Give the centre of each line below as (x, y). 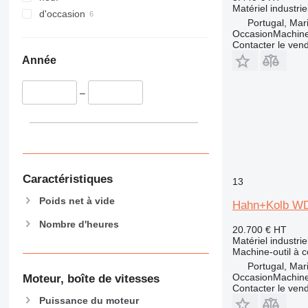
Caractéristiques (67, 179)
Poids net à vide (77, 200)
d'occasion (62, 14)
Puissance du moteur (89, 300)
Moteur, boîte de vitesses (91, 279)
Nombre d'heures (79, 224)
